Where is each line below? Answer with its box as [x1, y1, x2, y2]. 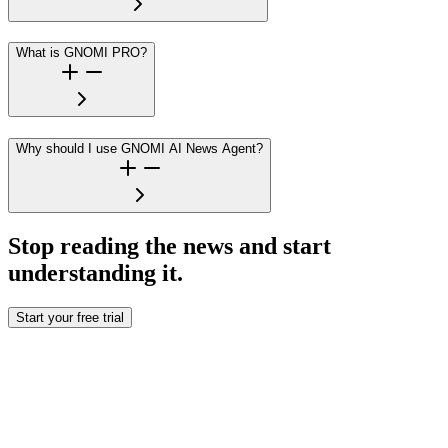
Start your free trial [16, 309, 124, 325]
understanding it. [8, 260, 183, 287]
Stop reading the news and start [8, 233, 331, 260]
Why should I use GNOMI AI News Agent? [16, 141, 263, 157]
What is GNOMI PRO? [16, 45, 147, 61]
